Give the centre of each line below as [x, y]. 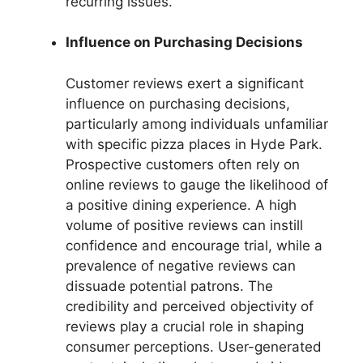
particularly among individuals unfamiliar [197, 124]
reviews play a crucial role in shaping [185, 326]
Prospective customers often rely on [183, 164]
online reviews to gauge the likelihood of [197, 184]
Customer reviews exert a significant [185, 83]
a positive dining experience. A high [181, 205]
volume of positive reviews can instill [184, 225]
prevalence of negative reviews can [181, 265]
